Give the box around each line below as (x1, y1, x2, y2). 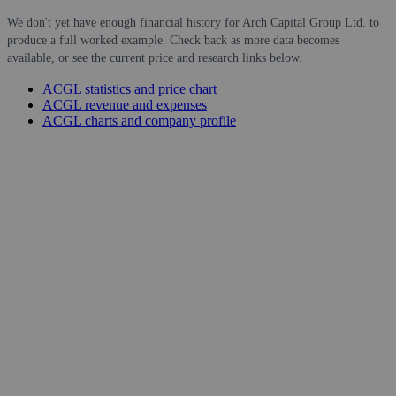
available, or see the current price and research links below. (7, 50, 302, 65)
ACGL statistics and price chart (42, 80, 217, 96)
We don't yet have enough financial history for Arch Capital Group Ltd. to (7, 15, 379, 29)
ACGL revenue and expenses (42, 96, 207, 112)
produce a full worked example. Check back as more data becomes (7, 33, 339, 47)
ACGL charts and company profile (42, 112, 236, 128)
